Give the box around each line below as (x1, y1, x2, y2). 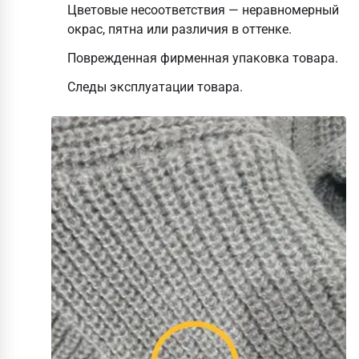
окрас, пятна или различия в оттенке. (67, 22, 292, 37)
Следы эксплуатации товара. (67, 79, 243, 95)
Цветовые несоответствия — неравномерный (67, 2, 339, 18)
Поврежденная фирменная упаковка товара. (67, 50, 338, 66)
